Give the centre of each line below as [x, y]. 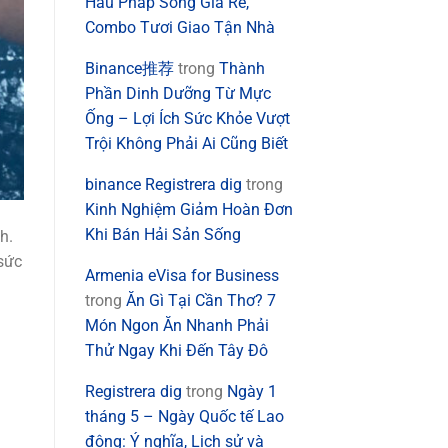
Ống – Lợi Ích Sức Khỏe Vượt [187, 119]
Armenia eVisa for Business [181, 276]
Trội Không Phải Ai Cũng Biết [186, 144]
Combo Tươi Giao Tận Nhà [179, 28]
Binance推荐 [129, 69]
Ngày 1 [251, 392]
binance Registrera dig [163, 185]
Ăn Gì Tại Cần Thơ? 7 [200, 301]
